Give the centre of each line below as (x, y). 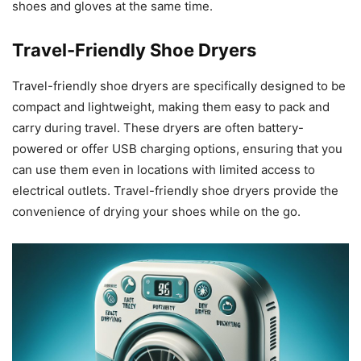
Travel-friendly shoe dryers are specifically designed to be (179, 86)
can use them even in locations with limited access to (164, 170)
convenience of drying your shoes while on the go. (156, 212)
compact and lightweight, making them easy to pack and (171, 107)
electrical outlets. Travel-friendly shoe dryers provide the (175, 191)
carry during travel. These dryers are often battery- (158, 128)
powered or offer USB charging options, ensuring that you (177, 149)
